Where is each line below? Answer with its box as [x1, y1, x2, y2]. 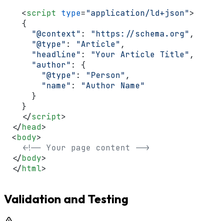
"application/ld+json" [86, 7, 189, 18]
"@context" [32, 28, 81, 39]
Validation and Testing [4, 191, 128, 206]
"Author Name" [81, 80, 145, 91]
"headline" [32, 49, 81, 60]
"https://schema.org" [91, 28, 189, 39]
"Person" [86, 70, 125, 80]
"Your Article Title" [91, 49, 189, 60]
